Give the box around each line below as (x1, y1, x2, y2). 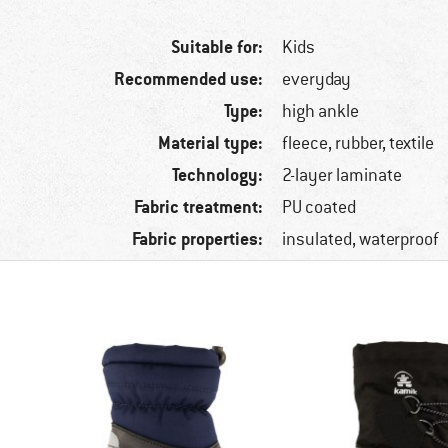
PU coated (282, 196, 357, 219)
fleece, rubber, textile (282, 132, 435, 155)
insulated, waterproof (282, 228, 440, 251)
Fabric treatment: (134, 195, 264, 219)
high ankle (282, 100, 360, 123)
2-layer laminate (282, 164, 403, 187)
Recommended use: (114, 67, 264, 91)
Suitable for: (171, 35, 264, 59)
